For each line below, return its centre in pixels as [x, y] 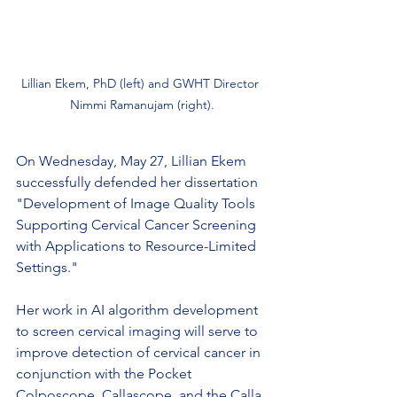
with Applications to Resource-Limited [138, 245]
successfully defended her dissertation [139, 182]
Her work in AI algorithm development [139, 309]
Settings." [49, 267]
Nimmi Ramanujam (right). [142, 104]
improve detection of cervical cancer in [140, 352]
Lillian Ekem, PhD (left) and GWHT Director [142, 83]
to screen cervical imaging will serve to [139, 331]
